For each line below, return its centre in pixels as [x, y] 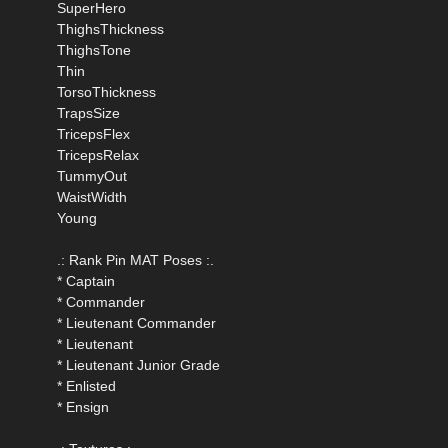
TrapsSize [88, 112]
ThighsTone [94, 49]
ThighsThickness [110, 28]
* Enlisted [86, 385]
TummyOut [92, 175]
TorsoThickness [106, 91]
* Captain [86, 280]
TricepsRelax [98, 154]
